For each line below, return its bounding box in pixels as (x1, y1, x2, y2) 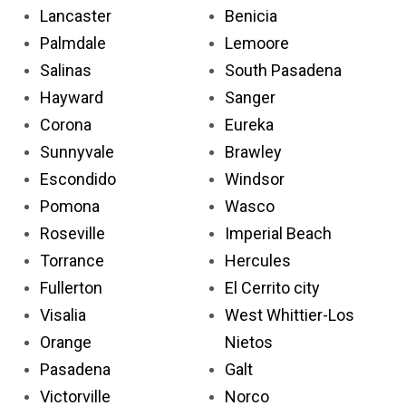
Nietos (225, 332, 273, 352)
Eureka (225, 114, 274, 134)
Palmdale (40, 33, 106, 53)
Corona (40, 114, 92, 134)
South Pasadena (225, 60, 342, 80)
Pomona (40, 196, 100, 216)
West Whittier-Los (225, 304, 354, 324)
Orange (40, 332, 92, 352)
